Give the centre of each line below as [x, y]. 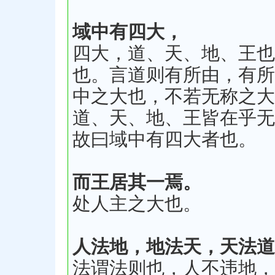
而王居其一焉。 [137, 182]
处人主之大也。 [137, 204]
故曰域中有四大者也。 [165, 139]
